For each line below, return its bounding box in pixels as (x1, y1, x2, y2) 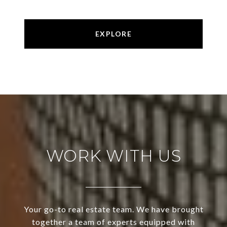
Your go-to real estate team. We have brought (23, 204, 204, 214)
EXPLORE (95, 29, 132, 39)
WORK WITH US (46, 146, 181, 166)
